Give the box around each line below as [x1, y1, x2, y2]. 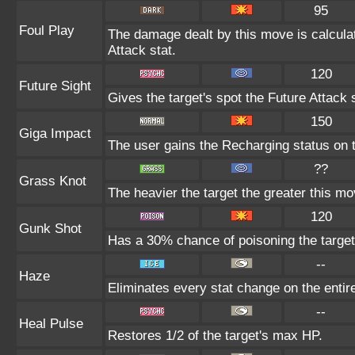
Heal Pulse [19, 316, 83, 331]
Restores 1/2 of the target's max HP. [108, 328, 323, 343]
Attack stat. [108, 43, 176, 58]
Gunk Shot [19, 221, 82, 236]
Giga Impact [19, 126, 91, 141]
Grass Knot [19, 174, 86, 189]
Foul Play [19, 23, 74, 38]
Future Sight [19, 78, 91, 94]
